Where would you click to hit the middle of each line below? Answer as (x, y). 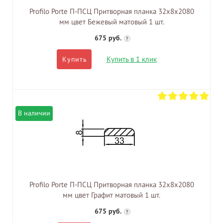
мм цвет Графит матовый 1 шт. (111, 195)
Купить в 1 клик (131, 59)
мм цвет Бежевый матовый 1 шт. (111, 22)
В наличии (34, 113)
